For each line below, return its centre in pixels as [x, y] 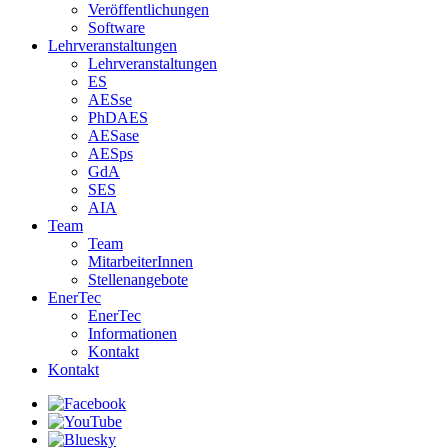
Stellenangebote [138, 279]
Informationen [132, 333]
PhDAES [118, 117]
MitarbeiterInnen [140, 261]
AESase [113, 135]
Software [116, 27]
